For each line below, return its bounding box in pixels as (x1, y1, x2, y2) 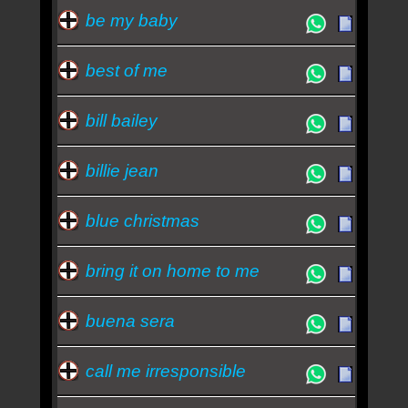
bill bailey (85, 110, 158, 130)
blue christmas (85, 210, 199, 230)
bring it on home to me (85, 260, 260, 280)
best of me (85, 60, 168, 80)
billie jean (85, 160, 158, 180)
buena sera (85, 311, 175, 331)
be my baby (85, 10, 178, 30)
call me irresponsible (85, 361, 246, 381)
